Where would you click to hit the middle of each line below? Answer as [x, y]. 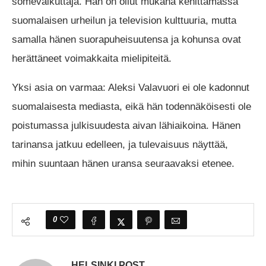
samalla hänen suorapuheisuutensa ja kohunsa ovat [126, 40]
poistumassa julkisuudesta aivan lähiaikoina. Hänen [126, 126]
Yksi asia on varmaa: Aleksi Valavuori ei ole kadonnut [131, 88]
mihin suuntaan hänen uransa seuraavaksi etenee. [123, 164]
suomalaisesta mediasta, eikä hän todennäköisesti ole [132, 107]
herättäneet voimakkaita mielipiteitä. [92, 59]
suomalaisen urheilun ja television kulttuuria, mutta [124, 21]
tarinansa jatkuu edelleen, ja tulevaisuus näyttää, [120, 145]
